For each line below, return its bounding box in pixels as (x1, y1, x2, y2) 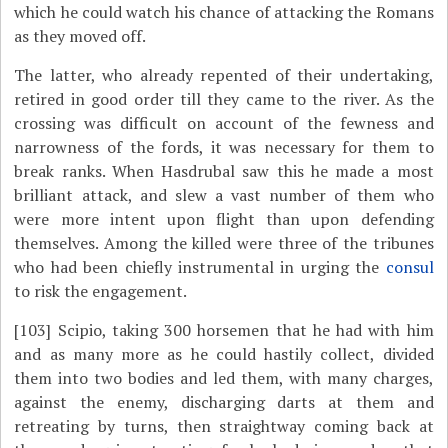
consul (385, 256, 434, 278)
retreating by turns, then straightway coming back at (14, 415, 434, 437)
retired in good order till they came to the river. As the (14, 88, 434, 110)
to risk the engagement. (14, 280, 188, 302)
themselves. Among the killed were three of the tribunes (14, 232, 434, 254)
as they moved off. (14, 25, 147, 47)
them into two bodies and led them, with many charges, (14, 367, 434, 389)
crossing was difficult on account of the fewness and (14, 112, 434, 134)
